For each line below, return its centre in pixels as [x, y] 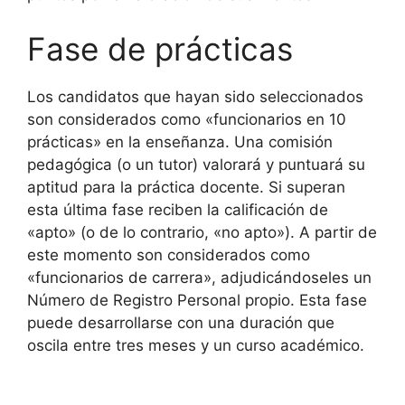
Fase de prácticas [160, 48]
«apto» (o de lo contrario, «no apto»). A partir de [202, 232]
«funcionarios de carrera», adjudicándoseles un [199, 277]
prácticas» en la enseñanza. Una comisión [180, 141]
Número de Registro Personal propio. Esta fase [197, 300]
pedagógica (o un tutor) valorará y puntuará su [196, 164]
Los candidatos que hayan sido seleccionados [195, 96]
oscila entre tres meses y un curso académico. [196, 345]
